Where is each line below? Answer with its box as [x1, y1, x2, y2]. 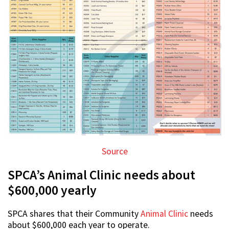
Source [101, 145, 128, 157]
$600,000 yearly [8, 181, 97, 198]
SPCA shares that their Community [8, 208, 141, 219]
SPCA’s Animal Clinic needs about [8, 166, 195, 183]
